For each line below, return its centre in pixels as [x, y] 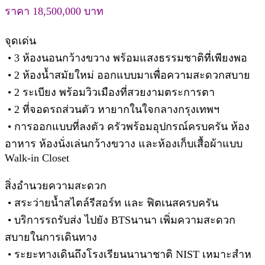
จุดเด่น [20, 41]
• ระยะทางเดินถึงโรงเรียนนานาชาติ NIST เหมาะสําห [128, 254]
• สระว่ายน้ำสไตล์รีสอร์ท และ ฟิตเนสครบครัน [112, 203]
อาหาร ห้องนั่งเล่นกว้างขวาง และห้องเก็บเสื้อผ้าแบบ [124, 143]
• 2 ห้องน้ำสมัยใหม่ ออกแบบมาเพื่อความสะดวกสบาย [127, 75]
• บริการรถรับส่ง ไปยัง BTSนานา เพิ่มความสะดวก [120, 220]
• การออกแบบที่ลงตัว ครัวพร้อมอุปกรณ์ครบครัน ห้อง [127, 126]
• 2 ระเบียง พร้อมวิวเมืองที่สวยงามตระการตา [110, 92]
